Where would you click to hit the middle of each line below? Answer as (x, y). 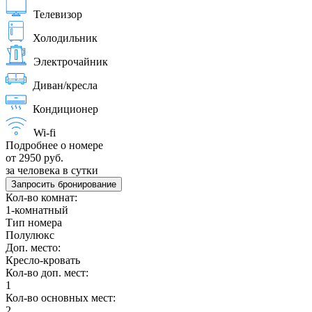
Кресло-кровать (43, 260)
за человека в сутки (52, 171)
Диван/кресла (65, 86)
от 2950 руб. (34, 158)
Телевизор (58, 15)
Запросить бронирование (64, 185)
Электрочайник (71, 62)
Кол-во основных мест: (61, 298)
